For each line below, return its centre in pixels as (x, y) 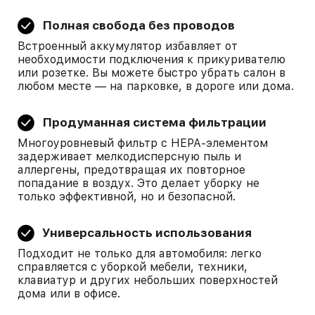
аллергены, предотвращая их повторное (131, 170)
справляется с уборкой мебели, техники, (133, 267)
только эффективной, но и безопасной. (127, 197)
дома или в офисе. (69, 294)
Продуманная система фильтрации (154, 122)
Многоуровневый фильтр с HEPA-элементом (143, 143)
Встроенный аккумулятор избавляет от (128, 46)
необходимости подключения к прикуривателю (152, 59)
